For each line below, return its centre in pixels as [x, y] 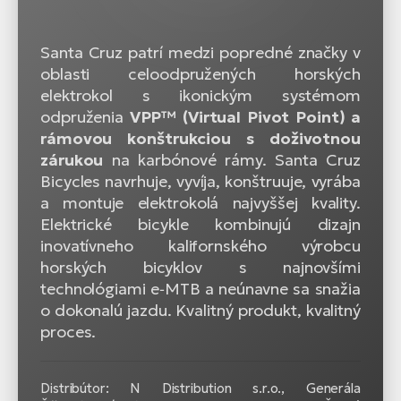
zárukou [72, 160]
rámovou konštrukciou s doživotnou [200, 139]
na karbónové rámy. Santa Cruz [232, 160]
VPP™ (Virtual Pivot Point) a [242, 117]
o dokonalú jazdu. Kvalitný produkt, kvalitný [200, 311]
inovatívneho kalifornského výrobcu [200, 246]
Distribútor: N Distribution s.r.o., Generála [200, 388]
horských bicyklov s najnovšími [200, 268]
